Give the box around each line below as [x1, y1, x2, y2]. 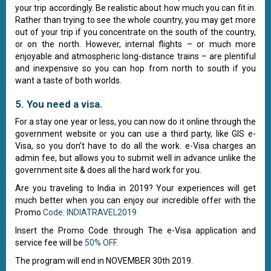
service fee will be [15, 237, 85, 247]
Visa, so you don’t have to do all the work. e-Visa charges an [15, 140, 256, 151]
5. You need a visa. [15, 97, 103, 110]
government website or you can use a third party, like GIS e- [15, 128, 256, 139]
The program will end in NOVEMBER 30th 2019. [15, 255, 193, 266]
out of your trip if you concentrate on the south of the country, [15, 27, 256, 37]
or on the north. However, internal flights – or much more [15, 39, 256, 49]
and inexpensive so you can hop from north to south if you [15, 63, 256, 73]
